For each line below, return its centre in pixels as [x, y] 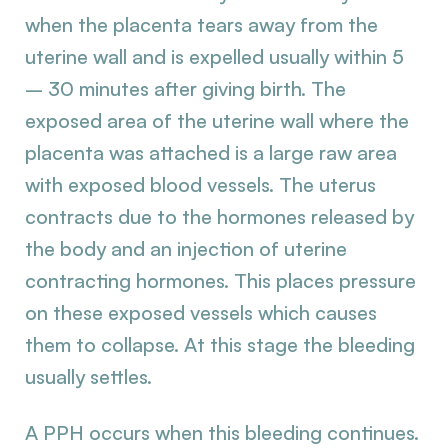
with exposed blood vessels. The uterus [200, 184]
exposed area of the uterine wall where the [217, 120]
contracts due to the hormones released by [219, 216]
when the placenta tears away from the [201, 24]
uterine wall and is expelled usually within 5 [214, 56]
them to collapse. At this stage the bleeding [220, 344]
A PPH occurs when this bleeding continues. [222, 432]
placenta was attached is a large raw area [211, 152]
